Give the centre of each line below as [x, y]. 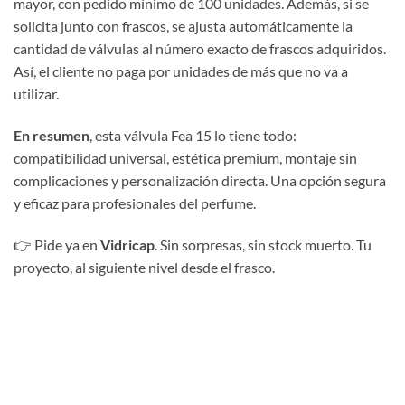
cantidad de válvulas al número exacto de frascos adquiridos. [200, 48]
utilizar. [36, 93]
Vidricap [127, 244]
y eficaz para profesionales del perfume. [135, 202]
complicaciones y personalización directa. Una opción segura [200, 180]
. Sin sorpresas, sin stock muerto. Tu [263, 244]
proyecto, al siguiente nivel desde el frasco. [144, 267]
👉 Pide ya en [57, 244]
